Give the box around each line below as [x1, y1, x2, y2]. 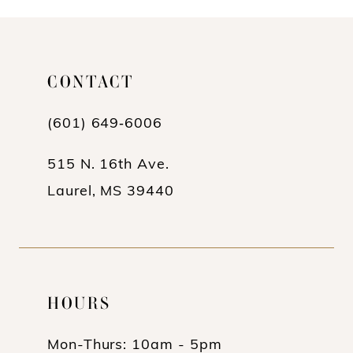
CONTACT [46, 70, 135, 92]
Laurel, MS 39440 [46, 185, 175, 199]
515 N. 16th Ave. [46, 158, 170, 173]
